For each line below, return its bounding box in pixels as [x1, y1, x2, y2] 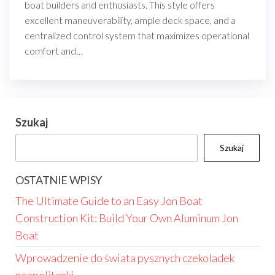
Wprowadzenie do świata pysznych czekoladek [15, 251, 234, 265]
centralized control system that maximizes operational [25, 29, 249, 41]
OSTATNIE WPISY [15, 173, 102, 187]
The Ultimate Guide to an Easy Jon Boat [15, 194, 203, 207]
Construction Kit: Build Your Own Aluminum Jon [15, 211, 238, 225]
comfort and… [25, 45, 83, 56]
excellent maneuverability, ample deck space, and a [25, 14, 236, 26]
